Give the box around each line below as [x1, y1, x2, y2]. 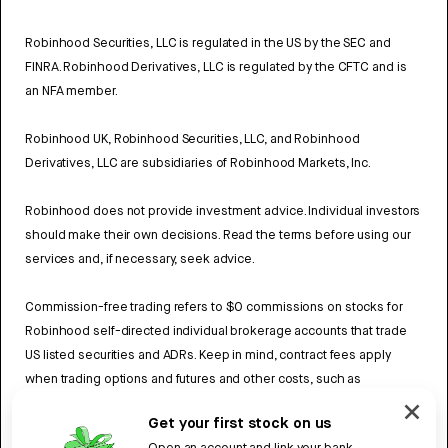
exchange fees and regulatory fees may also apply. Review [25, 394, 365, 412]
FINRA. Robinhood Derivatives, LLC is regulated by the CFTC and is [25, 58, 407, 76]
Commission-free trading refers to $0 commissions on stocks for [25, 298, 403, 316]
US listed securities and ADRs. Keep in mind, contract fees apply [25, 346, 391, 364]
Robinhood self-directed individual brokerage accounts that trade [25, 322, 407, 340]
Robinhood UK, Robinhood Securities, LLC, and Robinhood [25, 130, 360, 148]
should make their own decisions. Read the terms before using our [25, 226, 411, 244]
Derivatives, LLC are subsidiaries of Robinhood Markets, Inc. [25, 154, 371, 172]
